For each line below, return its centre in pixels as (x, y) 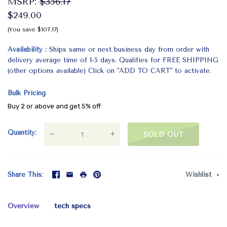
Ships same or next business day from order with (129, 49)
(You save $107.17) (33, 29)
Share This (25, 175)
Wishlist (200, 175)
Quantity (21, 133)
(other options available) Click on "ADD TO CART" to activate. (109, 71)
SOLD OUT (164, 135)
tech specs (72, 206)
